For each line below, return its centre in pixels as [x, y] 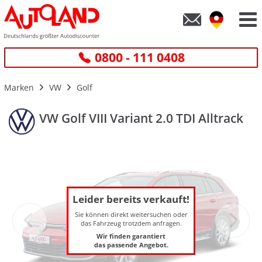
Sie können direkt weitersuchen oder [131, 214]
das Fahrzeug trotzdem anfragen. [131, 223]
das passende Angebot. [131, 244]
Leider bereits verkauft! [131, 199]
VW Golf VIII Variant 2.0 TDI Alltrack [141, 118]
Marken [19, 87]
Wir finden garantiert [131, 236]
